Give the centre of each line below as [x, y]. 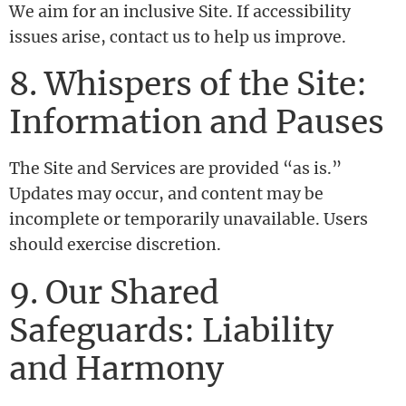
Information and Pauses [197, 122]
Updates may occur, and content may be [166, 194]
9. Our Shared [114, 292]
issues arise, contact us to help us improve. [178, 37]
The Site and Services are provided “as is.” [175, 169]
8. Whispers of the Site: [188, 84]
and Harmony [116, 368]
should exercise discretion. [115, 245]
